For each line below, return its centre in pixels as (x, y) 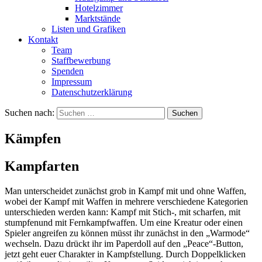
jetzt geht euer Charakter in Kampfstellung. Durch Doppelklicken (125, 254)
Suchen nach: (30, 113)
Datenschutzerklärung (92, 92)
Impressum (72, 82)
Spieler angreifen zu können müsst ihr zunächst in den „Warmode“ (127, 233)
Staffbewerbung (81, 61)
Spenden (68, 71)
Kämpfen (33, 138)
